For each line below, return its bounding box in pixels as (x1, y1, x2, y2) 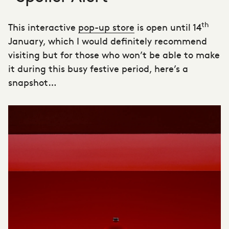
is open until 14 (134, 20, 201, 33)
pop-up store (78, 20, 134, 33)
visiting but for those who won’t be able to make (8, 48, 220, 61)
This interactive (8, 20, 78, 33)
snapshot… (8, 75, 57, 88)
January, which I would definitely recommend (8, 34, 207, 47)
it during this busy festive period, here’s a (8, 61, 188, 75)
